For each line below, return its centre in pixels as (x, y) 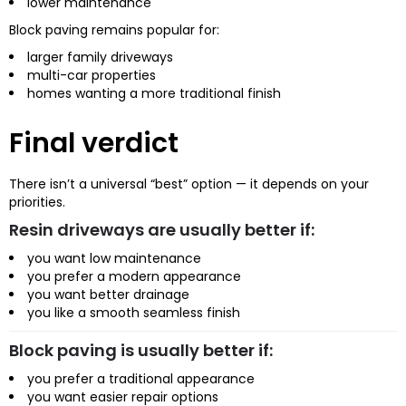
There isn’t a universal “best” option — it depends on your (189, 184)
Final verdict (94, 143)
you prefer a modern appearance (134, 276)
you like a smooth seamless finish (134, 312)
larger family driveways (100, 57)
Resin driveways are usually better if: (162, 229)
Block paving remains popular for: (114, 29)
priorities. (37, 202)
